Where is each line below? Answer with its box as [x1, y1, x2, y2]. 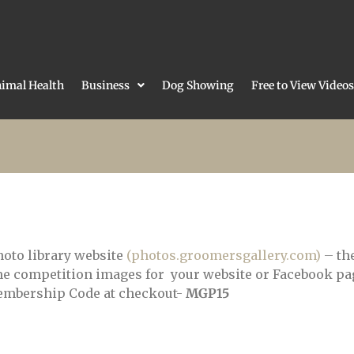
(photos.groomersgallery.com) [126, 247, 321, 264]
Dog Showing [162, 78, 234, 93]
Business [81, 78, 130, 93]
